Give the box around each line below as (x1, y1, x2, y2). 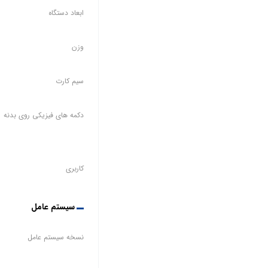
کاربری (65, 162, 84, 174)
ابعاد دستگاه (48, 7, 84, 19)
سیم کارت (55, 75, 84, 87)
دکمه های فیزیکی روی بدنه (3, 109, 84, 121)
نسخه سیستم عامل (27, 231, 84, 243)
